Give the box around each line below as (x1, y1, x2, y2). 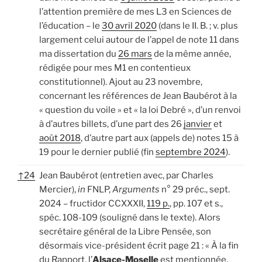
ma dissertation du (39, 48, 118, 59)
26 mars (118, 48, 152, 59)
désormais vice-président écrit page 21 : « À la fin (39, 240, 239, 251)
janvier (184, 118, 212, 129)
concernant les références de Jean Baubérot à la (39, 90, 237, 101)
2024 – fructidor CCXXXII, (39, 198, 147, 209)
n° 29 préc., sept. (160, 184, 230, 195)
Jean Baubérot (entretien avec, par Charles (39, 170, 213, 181)
